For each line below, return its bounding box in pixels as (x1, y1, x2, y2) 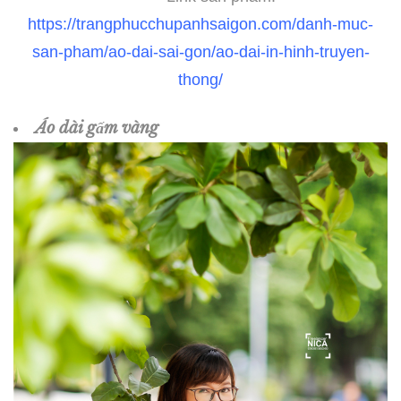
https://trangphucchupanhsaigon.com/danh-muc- (28, 14, 373, 33)
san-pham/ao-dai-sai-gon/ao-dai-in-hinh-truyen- (31, 42, 370, 61)
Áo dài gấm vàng (35, 118, 167, 139)
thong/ (178, 70, 223, 89)
